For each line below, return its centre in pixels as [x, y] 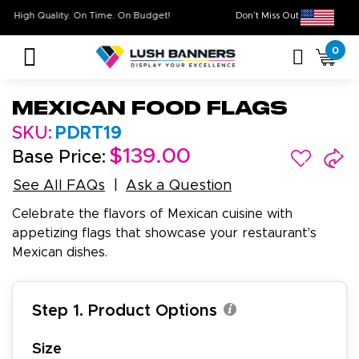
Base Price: [59, 158]
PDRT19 [89, 134]
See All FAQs [59, 186]
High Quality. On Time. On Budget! [122, 16]
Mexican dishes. [60, 253]
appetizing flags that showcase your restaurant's [164, 234]
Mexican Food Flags [150, 110]
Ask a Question [179, 186]
